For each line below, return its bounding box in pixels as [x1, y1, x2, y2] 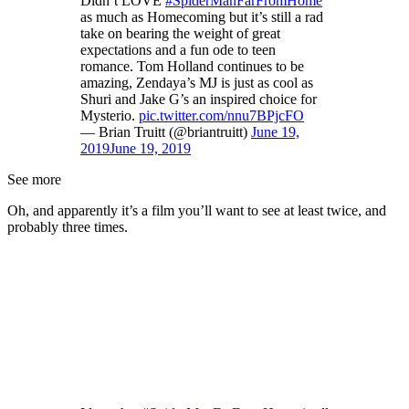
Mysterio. [80, 108, 139, 124]
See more [7, 172, 61, 188]
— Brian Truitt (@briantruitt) [80, 124, 251, 141]
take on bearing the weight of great [80, 26, 280, 42]
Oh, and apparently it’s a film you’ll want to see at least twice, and [7, 203, 386, 219]
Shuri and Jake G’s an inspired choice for [80, 91, 317, 108]
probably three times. [7, 219, 128, 236]
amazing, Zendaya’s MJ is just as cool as [80, 75, 313, 91]
